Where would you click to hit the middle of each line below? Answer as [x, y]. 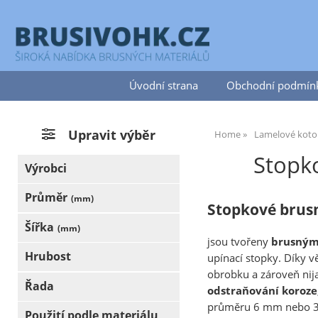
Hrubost [48, 257]
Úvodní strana [163, 86]
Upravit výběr [111, 135]
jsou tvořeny [239, 241]
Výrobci [46, 168]
